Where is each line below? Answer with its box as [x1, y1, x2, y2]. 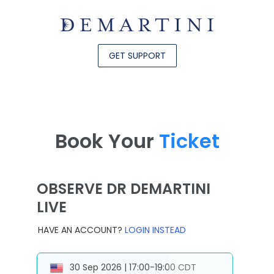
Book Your [54, 127, 154, 155]
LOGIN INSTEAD [125, 224, 186, 237]
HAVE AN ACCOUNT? [38, 224, 125, 237]
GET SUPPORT [108, 50, 166, 62]
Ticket [154, 127, 220, 155]
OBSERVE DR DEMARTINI [37, 179, 210, 199]
